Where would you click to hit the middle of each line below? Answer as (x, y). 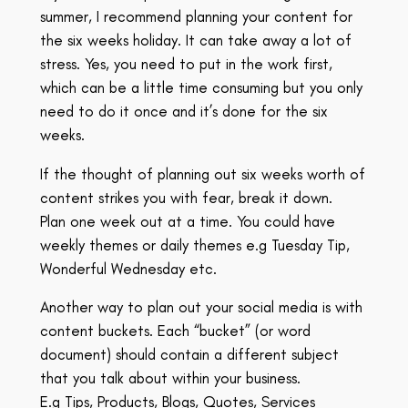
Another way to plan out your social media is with (201, 307)
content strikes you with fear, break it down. (186, 197)
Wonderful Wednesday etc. (128, 268)
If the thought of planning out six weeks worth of (202, 173)
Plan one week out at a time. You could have (187, 221)
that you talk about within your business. (170, 378)
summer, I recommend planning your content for (196, 16)
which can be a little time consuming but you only (201, 87)
